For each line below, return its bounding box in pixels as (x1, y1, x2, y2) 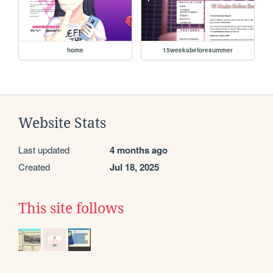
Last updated (18, 143, 69, 157)
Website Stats (18, 115, 106, 132)
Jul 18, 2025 (110, 160, 159, 174)
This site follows (18, 200, 124, 217)
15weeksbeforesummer (163, 46, 233, 55)
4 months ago (110, 143, 168, 157)
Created (18, 160, 50, 174)
